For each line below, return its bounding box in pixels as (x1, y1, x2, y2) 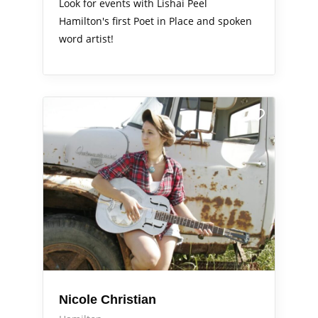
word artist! (59, 31, 114, 45)
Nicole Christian (59, 292, 156, 307)
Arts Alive (50, 107, 93, 119)
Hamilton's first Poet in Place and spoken (59, 13, 252, 28)
